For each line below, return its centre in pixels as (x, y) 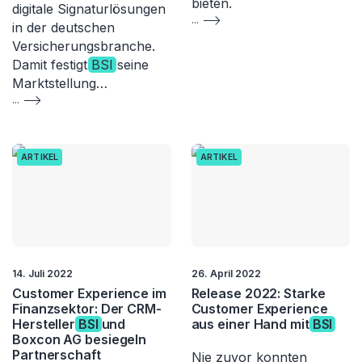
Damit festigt (52, 65)
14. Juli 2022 (42, 273)
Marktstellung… (60, 84)
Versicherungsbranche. (84, 46)
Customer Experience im (89, 293)
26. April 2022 (226, 273)
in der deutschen (63, 28)
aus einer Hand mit (252, 324)
